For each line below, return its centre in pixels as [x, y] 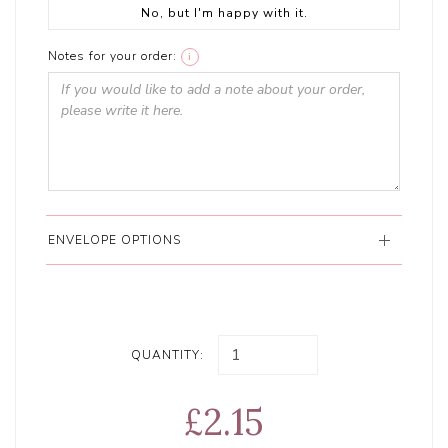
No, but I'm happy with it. [224, 13]
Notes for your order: [113, 56]
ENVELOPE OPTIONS [115, 240]
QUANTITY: [167, 354]
